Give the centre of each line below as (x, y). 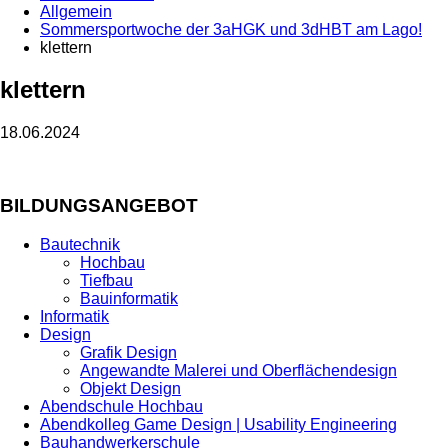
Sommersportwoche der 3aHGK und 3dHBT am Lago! (231, 29)
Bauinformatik (129, 298)
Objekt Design (130, 388)
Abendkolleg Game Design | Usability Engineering (218, 424)
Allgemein (76, 11)
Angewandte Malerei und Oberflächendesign (238, 370)
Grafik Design (128, 352)
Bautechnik (80, 244)
